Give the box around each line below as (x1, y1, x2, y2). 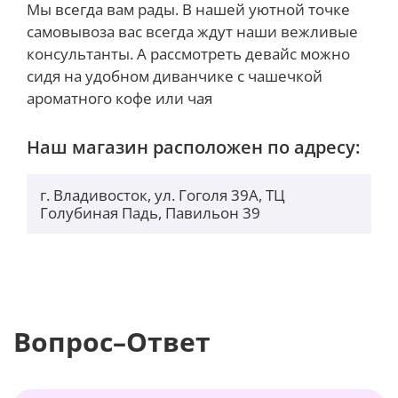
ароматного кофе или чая (27, 88, 212, 109)
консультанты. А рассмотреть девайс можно (27, 44, 350, 65)
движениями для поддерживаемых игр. (13, 31, 287, 52)
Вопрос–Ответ (13, 322, 211, 360)
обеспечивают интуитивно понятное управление (13, 10, 359, 30)
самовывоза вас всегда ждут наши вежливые (27, 21, 358, 43)
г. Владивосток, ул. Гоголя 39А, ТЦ (40, 184, 285, 205)
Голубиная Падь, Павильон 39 (40, 202, 260, 223)
